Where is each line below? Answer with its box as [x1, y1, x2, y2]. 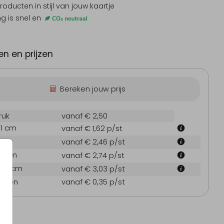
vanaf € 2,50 [61, 110, 107, 121]
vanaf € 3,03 [61, 163, 109, 174]
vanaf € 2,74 [61, 150, 109, 161]
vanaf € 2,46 [61, 136, 109, 147]
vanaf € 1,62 [61, 123, 107, 134]
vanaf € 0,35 [61, 176, 109, 187]
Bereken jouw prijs [60, 84, 125, 94]
